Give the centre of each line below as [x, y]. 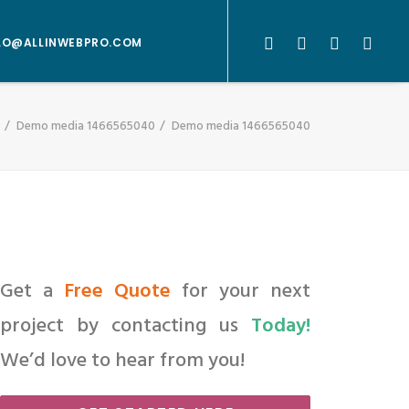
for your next [241, 292]
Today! [281, 326]
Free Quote [117, 292]
